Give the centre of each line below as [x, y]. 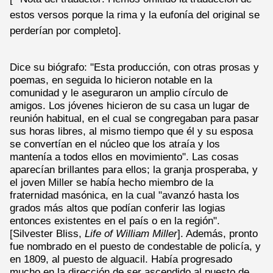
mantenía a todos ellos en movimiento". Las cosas [124, 157]
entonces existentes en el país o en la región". [115, 221]
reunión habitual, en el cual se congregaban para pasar [134, 119]
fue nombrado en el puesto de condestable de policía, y [135, 246]
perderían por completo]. [66, 30]
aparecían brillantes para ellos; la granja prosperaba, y [134, 170]
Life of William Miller [131, 234]
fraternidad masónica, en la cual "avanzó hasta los [125, 195]
